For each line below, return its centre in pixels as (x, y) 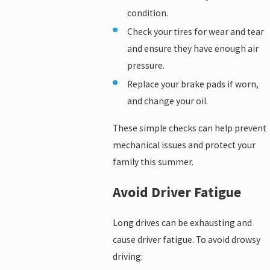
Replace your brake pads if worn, (193, 84)
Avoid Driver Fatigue (177, 192)
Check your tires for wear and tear (195, 31)
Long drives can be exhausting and (183, 223)
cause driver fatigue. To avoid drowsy (187, 240)
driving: (128, 257)
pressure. (146, 65)
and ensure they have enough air (193, 48)
